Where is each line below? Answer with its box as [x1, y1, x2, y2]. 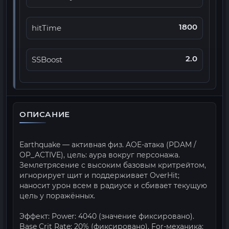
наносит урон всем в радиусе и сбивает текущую [19, 181, 207, 190]
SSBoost [32, 55, 62, 64]
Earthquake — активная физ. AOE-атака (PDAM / [19, 140, 196, 149]
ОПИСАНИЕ [19, 109, 70, 119]
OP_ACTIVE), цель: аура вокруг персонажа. [19, 150, 180, 159]
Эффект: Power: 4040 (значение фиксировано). [19, 212, 194, 221]
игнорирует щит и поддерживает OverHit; [19, 171, 179, 180]
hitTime [32, 24, 61, 33]
